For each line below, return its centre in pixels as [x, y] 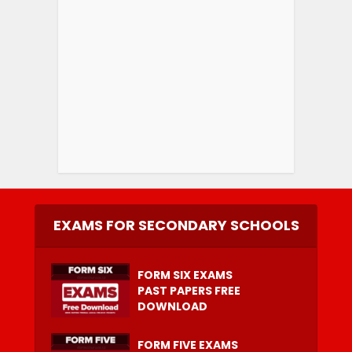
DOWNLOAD [172, 306]
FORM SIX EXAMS [185, 275]
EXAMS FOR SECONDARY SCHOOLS [176, 225]
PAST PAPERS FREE [189, 290]
